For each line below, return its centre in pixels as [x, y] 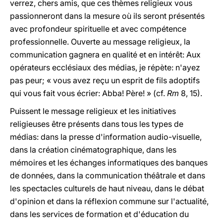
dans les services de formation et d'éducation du [99, 214]
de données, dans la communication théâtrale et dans [108, 175]
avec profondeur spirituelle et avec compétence [98, 29]
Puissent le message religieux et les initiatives [93, 111]
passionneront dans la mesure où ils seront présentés [107, 16]
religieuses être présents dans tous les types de [97, 124]
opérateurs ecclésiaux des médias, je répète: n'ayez [105, 67]
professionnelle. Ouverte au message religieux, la [100, 42]
